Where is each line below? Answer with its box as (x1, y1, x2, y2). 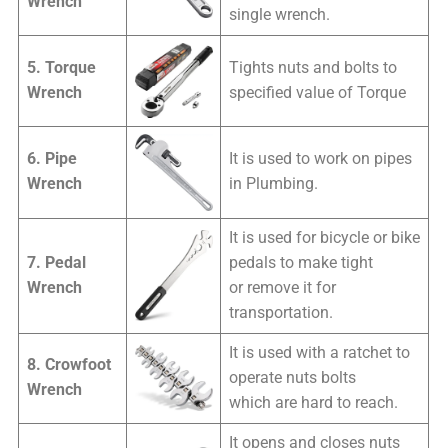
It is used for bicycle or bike (229, 228, 421, 247)
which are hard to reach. (229, 393, 399, 412)
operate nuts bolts (229, 368, 357, 387)
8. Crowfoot (27, 355, 112, 374)
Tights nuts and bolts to (229, 58, 398, 77)
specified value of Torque (229, 83, 407, 102)
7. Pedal (27, 253, 87, 272)
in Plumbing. (229, 174, 319, 193)
